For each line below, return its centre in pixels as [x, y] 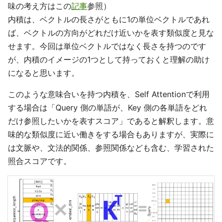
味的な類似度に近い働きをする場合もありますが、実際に [111, 134]
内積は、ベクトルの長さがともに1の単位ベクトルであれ [109, 19]
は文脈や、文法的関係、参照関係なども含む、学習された [111, 147]
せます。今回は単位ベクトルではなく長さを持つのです [107, 46]
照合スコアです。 [40, 161]
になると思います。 [44, 73]
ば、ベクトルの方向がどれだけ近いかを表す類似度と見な [111, 32]
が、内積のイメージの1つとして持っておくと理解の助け [109, 59]
